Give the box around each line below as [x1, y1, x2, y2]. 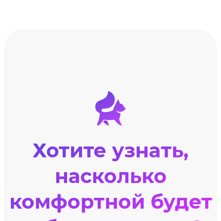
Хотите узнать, [33, 138, 188, 163]
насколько [54, 164, 167, 188]
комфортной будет [9, 189, 212, 214]
